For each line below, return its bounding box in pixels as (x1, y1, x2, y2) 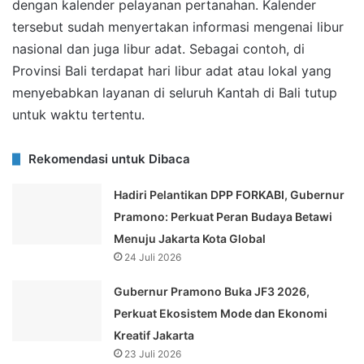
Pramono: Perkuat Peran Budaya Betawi (114, 210, 333, 224)
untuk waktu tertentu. (12, 106, 145, 123)
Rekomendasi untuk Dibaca (28, 151, 190, 167)
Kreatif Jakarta (114, 328, 195, 343)
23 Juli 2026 (124, 348, 182, 361)
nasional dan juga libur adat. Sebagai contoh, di (12, 41, 305, 58)
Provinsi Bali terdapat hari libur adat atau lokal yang (12, 63, 331, 80)
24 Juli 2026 (124, 251, 182, 264)
